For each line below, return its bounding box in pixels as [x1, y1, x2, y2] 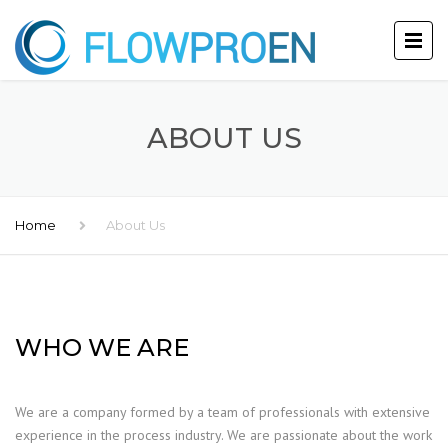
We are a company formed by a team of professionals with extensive [15, 403, 430, 421]
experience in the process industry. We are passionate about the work [15, 426, 432, 444]
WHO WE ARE [15, 333, 189, 362]
